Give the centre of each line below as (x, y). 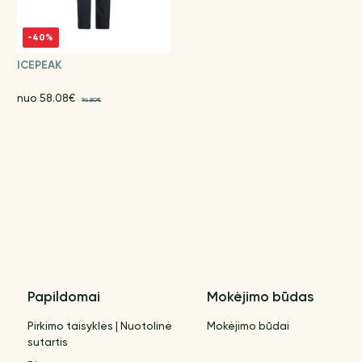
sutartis (48, 342)
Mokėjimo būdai (248, 326)
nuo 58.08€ (47, 98)
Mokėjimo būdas (261, 298)
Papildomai (64, 298)
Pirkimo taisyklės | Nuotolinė (100, 326)
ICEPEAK (39, 66)
